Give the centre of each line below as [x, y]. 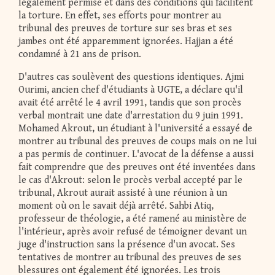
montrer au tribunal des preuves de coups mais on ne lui [137, 142]
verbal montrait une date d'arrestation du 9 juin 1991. [131, 116]
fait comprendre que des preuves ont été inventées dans [137, 168]
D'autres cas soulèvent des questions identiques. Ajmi [131, 77]
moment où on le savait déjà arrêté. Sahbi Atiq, [116, 206]
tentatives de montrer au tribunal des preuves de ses [130, 258]
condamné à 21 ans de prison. [81, 55]
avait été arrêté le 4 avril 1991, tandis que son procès [130, 103]
